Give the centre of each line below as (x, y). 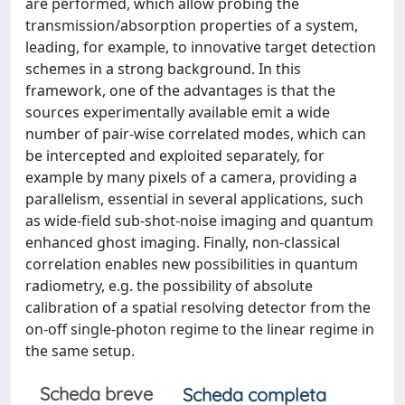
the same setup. (80, 351)
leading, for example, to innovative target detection (201, 47)
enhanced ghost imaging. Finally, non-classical (183, 242)
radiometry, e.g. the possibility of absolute (169, 286)
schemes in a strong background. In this (163, 69)
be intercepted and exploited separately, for (175, 155)
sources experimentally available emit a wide (178, 112)
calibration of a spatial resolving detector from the (198, 307)
